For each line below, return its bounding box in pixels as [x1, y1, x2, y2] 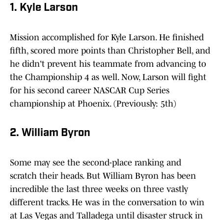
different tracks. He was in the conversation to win [10, 197, 204, 208]
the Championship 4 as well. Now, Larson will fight [10, 72, 206, 82]
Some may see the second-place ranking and [10, 158, 181, 168]
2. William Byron [10, 128, 90, 139]
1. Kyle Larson [10, 2, 78, 14]
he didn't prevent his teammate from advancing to [10, 59, 206, 69]
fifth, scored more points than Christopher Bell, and [10, 46, 210, 56]
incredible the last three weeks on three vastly [10, 184, 188, 194]
